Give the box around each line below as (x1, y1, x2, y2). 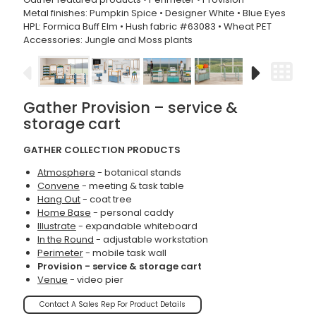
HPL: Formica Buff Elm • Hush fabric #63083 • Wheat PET (23, 20, 272, 34)
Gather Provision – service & (23, 97, 238, 119)
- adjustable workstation (93, 233, 208, 247)
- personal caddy (90, 206, 174, 220)
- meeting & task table (79, 179, 184, 193)
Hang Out (37, 193, 80, 207)
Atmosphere (37, 166, 95, 180)
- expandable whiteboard (75, 219, 197, 233)
